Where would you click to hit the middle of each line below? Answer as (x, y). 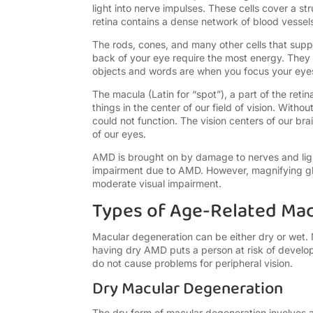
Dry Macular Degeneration (188, 289)
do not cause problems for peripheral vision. (192, 263)
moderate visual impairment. (157, 184)
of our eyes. (119, 134)
